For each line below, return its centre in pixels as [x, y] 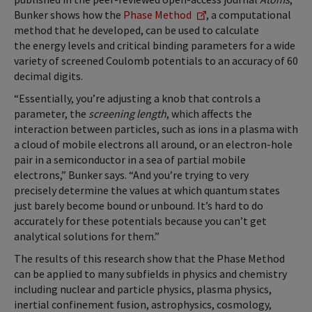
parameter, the [51, 114]
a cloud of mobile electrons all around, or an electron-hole [153, 145]
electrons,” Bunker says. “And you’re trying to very [131, 175]
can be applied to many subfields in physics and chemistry [150, 274]
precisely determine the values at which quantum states [147, 190]
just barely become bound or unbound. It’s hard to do [139, 206]
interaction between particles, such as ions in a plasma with [156, 129]
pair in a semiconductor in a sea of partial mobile [130, 160]
